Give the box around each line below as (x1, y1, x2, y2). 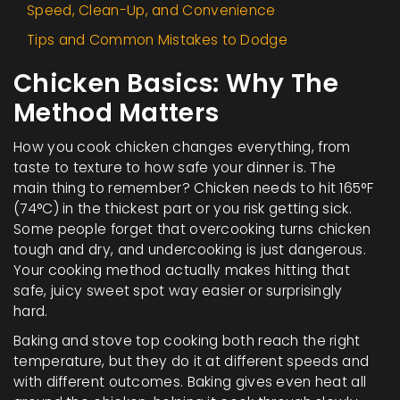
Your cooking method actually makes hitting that (13, 261, 351, 280)
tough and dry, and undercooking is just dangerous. (13, 240, 366, 260)
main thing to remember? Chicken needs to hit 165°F (13, 179, 373, 198)
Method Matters (13, 96, 220, 131)
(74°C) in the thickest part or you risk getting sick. (13, 199, 352, 219)
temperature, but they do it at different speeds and (13, 352, 370, 371)
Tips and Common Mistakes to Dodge (27, 30, 287, 50)
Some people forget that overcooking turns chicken (13, 220, 371, 239)
